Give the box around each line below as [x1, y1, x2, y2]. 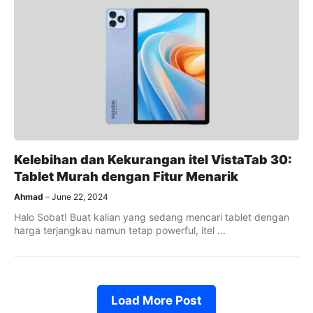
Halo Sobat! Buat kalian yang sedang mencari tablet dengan [14, 211, 289, 224]
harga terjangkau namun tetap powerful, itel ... [14, 224, 226, 237]
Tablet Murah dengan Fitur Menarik [14, 169, 238, 184]
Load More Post [111, 293, 202, 308]
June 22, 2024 [52, 191, 108, 203]
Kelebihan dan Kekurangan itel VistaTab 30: [14, 152, 292, 168]
